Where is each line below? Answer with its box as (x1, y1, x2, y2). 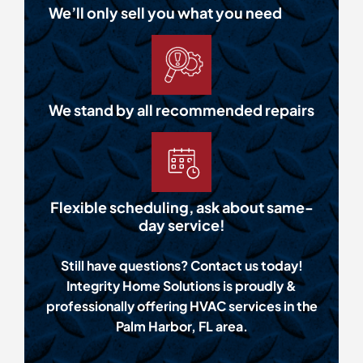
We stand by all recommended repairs (49, 100, 314, 120)
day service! (138, 216, 225, 235)
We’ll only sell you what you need (49, 3, 282, 23)
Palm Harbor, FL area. (115, 318, 248, 335)
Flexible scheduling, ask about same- (49, 198, 314, 217)
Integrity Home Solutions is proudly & (66, 277, 297, 295)
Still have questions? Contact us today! (60, 257, 303, 275)
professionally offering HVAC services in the (45, 297, 318, 315)
